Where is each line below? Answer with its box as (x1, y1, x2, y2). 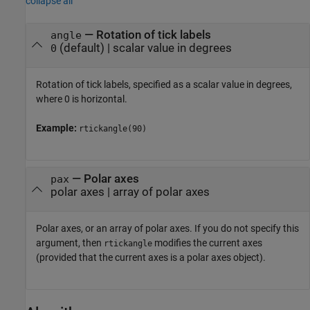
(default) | (56, 41, 113, 55)
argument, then (36, 237, 104, 249)
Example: (36, 122, 79, 134)
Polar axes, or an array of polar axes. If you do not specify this (36, 223, 299, 235)
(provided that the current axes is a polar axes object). (36, 252, 266, 264)
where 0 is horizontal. (36, 93, 127, 104)
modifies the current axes (152, 237, 262, 249)
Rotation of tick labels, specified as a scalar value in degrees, (36, 78, 292, 90)
